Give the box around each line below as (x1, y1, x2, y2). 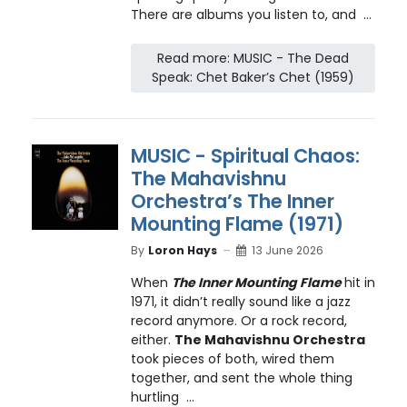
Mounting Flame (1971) (130, 210, 343, 237)
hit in (343, 273, 375, 292)
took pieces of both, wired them (130, 349, 334, 368)
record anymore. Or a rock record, (130, 311, 347, 330)
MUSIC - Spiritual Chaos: (130, 142, 360, 169)
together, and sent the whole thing (130, 368, 352, 387)
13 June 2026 (251, 243, 323, 259)
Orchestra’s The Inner (130, 187, 334, 214)
